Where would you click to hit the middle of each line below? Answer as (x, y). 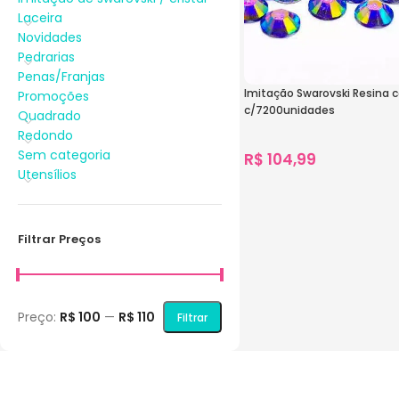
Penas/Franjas (61, 77)
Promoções (53, 96)
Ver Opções (288, 208)
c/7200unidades (289, 110)
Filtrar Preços (59, 239)
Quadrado (49, 116)
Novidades (50, 37)
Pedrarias (46, 57)
